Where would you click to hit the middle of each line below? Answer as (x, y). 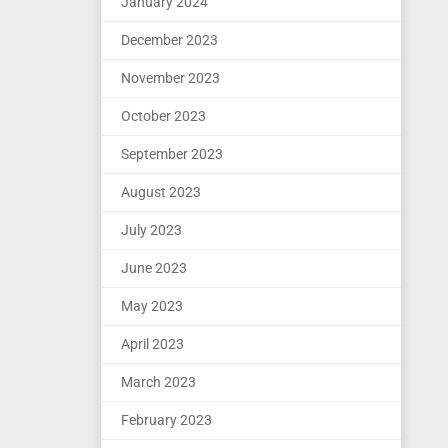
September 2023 (172, 154)
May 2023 (152, 306)
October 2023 (163, 116)
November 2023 (170, 78)
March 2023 (158, 382)
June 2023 (154, 268)
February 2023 (166, 420)
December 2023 (169, 40)
